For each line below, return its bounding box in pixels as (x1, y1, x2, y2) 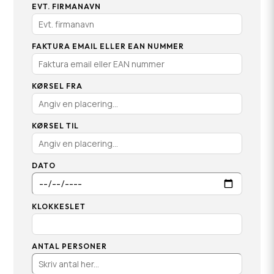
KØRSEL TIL (32, 121, 80, 130)
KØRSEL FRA (32, 81, 83, 91)
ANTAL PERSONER (32, 241, 108, 251)
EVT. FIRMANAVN (32, 2, 102, 11)
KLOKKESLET (32, 201, 86, 211)
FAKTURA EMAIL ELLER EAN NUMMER (32, 42, 185, 51)
